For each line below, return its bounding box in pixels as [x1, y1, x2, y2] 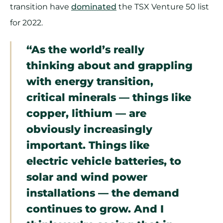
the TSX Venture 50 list [116, 2, 209, 12]
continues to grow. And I [26, 202, 164, 216]
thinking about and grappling [26, 59, 193, 72]
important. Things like [26, 138, 149, 152]
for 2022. [10, 18, 43, 28]
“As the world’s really [26, 43, 144, 56]
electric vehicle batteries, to [26, 154, 181, 168]
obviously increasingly [26, 122, 152, 136]
